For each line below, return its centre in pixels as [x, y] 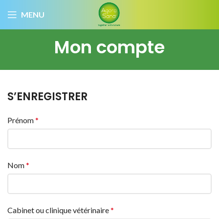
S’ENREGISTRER [47, 97]
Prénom [21, 120]
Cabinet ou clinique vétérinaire [59, 210]
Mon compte [109, 47]
